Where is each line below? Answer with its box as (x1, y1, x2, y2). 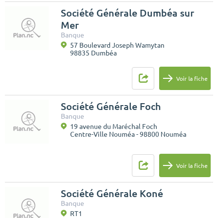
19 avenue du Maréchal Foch (70, 123, 157, 131)
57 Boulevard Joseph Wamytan (70, 41, 164, 50)
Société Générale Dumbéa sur (61, 7, 194, 19)
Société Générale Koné (61, 188, 163, 200)
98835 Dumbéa (70, 49, 117, 57)
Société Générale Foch (61, 101, 161, 112)
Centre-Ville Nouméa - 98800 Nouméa (70, 130, 186, 139)
